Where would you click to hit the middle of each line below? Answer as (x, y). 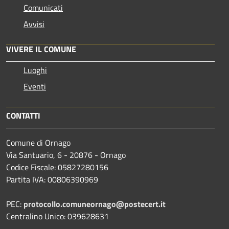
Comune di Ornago (38, 143)
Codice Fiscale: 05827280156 (57, 167)
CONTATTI (23, 116)
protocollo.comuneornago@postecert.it (95, 204)
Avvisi (34, 24)
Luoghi (35, 70)
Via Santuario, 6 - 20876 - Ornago (66, 155)
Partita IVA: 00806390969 (52, 180)
